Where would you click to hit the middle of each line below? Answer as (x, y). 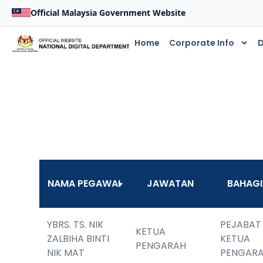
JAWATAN (171, 183)
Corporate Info (201, 43)
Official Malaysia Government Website (108, 13)
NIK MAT (66, 253)
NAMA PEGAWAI (84, 183)
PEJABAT (241, 225)
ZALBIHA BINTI (78, 239)
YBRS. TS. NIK (75, 225)
